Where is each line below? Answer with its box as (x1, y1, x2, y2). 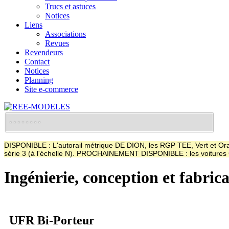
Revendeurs (25, 48, 63, 57)
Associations (45, 30, 86, 38)
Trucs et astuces (45, 2, 96, 11)
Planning (25, 76, 53, 84)
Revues (45, 39, 69, 48)
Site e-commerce (25, 85, 78, 94)
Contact (25, 57, 50, 66)
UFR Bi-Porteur (9, 213, 95, 227)
